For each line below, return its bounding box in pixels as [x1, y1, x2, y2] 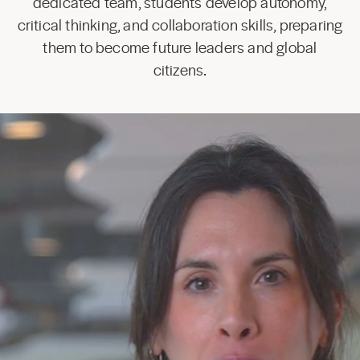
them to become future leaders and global [43, 36, 317, 58]
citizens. [153, 59, 207, 80]
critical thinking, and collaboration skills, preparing [17, 14, 343, 35]
